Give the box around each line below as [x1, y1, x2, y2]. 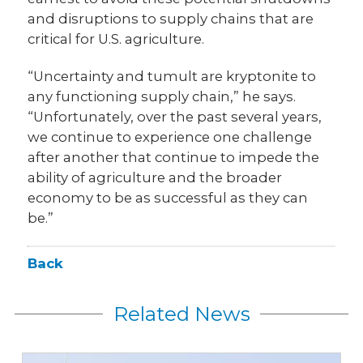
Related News [113, 301, 250, 326]
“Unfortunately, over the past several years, [28, 108, 322, 125]
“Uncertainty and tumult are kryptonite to [28, 67, 317, 84]
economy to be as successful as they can [28, 189, 309, 206]
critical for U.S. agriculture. [28, 30, 205, 47]
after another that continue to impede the [28, 148, 320, 165]
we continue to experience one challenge [28, 128, 313, 145]
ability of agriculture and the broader [28, 169, 283, 186]
